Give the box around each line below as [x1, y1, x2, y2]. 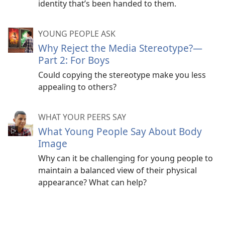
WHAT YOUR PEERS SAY [38, 111, 126, 123]
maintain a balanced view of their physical [38, 164, 197, 176]
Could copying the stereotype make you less [38, 69, 206, 80]
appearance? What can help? [38, 176, 147, 188]
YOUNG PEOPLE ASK [38, 28, 116, 39]
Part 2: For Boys [38, 53, 109, 67]
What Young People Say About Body [38, 124, 202, 138]
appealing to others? [38, 81, 117, 92]
